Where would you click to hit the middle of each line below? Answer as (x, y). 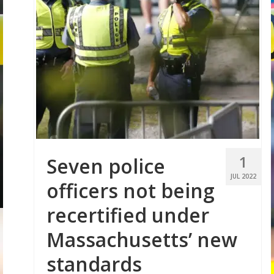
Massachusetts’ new (142, 239)
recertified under (128, 215)
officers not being (131, 191)
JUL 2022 (243, 176)
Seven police (106, 166)
